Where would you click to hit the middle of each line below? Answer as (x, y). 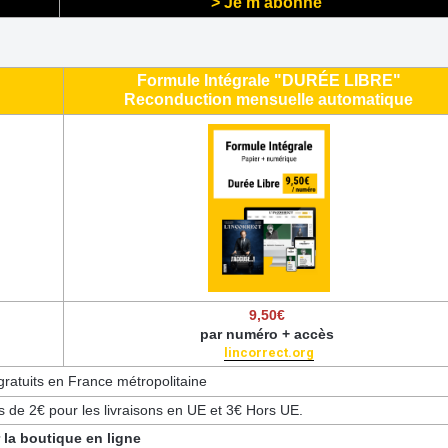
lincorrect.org (268, 352)
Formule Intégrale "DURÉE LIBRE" (268, 80)
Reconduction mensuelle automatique (268, 99)
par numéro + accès (268, 333)
